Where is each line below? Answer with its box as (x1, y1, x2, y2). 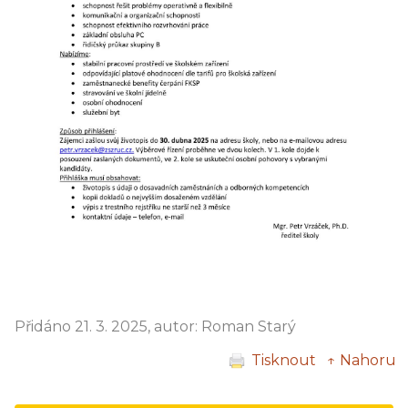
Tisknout (251, 351, 316, 369)
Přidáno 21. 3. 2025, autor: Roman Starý (15, 317, 296, 335)
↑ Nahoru (327, 351, 396, 369)
